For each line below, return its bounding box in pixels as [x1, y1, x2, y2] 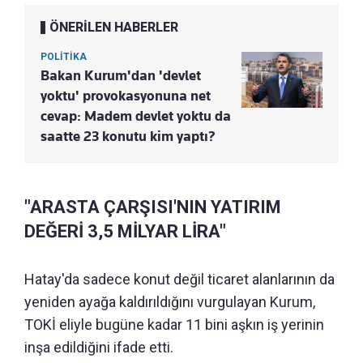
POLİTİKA [41, 50, 87, 62]
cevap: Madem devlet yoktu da [41, 107, 231, 124]
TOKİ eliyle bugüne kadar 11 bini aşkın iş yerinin [24, 315, 324, 333]
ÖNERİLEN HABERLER [49, 19, 178, 35]
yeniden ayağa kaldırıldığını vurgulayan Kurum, [24, 293, 315, 310]
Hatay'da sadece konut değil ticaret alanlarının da [24, 270, 335, 288]
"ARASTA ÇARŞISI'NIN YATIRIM [24, 196, 281, 217]
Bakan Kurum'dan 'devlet [41, 66, 201, 83]
